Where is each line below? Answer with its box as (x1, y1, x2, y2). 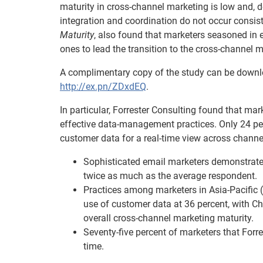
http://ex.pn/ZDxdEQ (60, 81, 146, 92)
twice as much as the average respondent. (83, 170, 257, 181)
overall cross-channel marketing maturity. (83, 213, 254, 224)
